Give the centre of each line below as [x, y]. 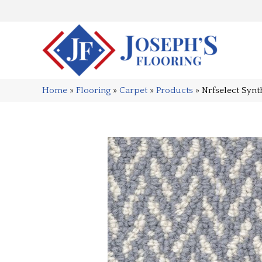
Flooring [93, 90]
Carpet [133, 90]
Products [175, 90]
